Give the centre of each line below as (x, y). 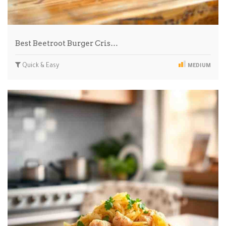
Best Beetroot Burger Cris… (67, 43)
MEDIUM (199, 66)
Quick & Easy (40, 66)
